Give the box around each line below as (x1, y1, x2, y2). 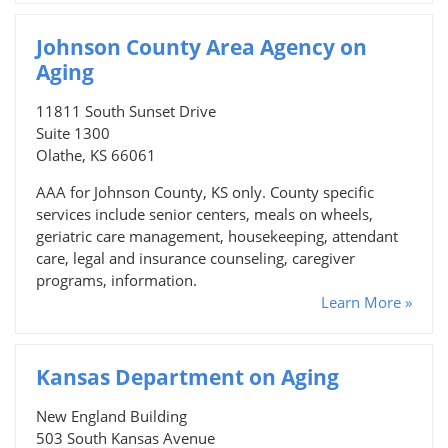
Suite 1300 (36, 122, 110, 143)
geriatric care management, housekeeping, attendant (36, 225, 398, 246)
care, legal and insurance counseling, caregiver (36, 247, 355, 268)
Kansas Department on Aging (36, 362, 339, 391)
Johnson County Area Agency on (36, 32, 367, 61)
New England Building (36, 405, 187, 426)
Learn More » (321, 291, 412, 312)
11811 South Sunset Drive (36, 100, 216, 121)
